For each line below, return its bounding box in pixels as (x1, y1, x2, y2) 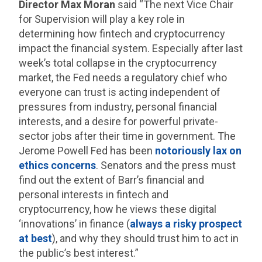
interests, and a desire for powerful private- (19, 115, 219, 128)
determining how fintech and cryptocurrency (19, 27, 226, 40)
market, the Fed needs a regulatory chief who (19, 71, 227, 84)
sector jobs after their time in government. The (19, 130, 236, 143)
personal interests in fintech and (19, 188, 169, 201)
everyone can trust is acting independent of (19, 86, 221, 99)
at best (19, 232, 53, 245)
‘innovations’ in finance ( (19, 218, 130, 230)
